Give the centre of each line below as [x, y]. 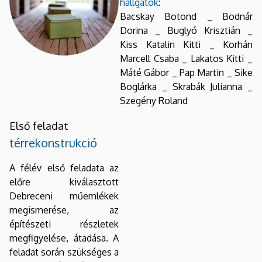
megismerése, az [64, 210]
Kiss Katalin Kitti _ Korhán [186, 44]
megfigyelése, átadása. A [64, 238]
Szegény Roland [154, 100]
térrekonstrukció [53, 142]
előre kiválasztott [64, 182]
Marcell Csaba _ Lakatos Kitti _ [186, 58]
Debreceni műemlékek [64, 196]
